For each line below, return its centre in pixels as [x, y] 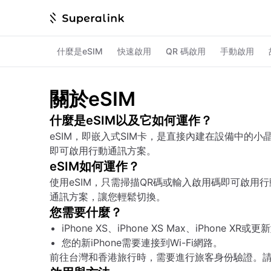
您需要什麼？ [86, 212]
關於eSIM [93, 99]
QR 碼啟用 [186, 51]
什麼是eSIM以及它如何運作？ [131, 120]
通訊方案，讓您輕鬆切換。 [108, 197]
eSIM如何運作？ [95, 166]
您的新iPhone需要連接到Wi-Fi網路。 [142, 243]
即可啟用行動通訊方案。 [103, 151]
